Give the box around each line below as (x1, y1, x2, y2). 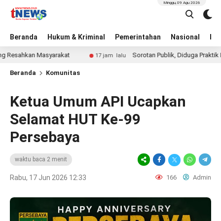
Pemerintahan (115, 33, 161, 41)
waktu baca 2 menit (15, 156, 67, 163)
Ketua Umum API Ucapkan (10, 93, 186, 110)
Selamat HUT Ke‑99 (10, 110, 141, 128)
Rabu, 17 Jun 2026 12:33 (10, 174, 86, 182)
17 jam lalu (70, 52, 101, 59)
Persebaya (10, 128, 80, 146)
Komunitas (46, 69, 80, 76)
